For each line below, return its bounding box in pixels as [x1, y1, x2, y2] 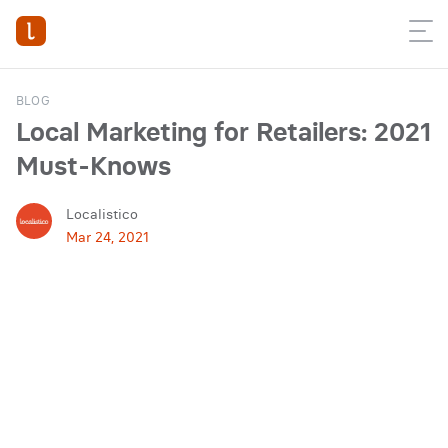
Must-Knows [16, 150, 171, 182]
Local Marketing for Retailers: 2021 [16, 116, 431, 148]
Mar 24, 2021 [66, 228, 149, 246]
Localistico [66, 205, 138, 223]
